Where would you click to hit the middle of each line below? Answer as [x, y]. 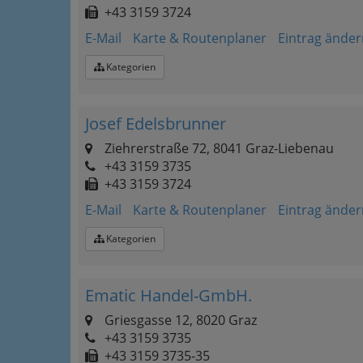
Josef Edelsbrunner [156, 124]
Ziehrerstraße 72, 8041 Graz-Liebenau [218, 148]
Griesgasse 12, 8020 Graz [179, 320]
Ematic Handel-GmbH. [169, 295]
